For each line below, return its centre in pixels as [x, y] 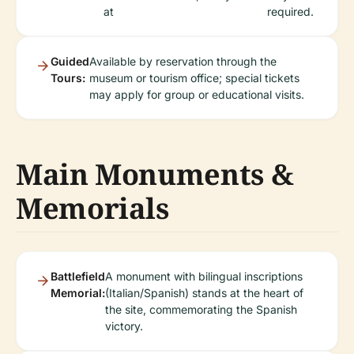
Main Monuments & [155, 174]
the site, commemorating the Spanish [201, 309]
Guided [70, 61]
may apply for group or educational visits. [197, 94]
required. [291, 11]
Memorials [92, 208]
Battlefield [78, 276]
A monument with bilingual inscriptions [204, 276]
